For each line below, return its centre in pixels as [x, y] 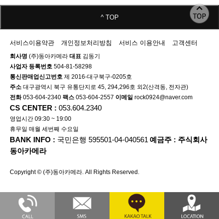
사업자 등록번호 [31, 66]
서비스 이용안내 [142, 43]
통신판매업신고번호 [36, 77]
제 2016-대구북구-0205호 [97, 77]
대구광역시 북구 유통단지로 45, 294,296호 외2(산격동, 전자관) [105, 87]
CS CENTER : [34, 108]
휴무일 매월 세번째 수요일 [44, 129]
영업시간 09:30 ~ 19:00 [41, 119]
